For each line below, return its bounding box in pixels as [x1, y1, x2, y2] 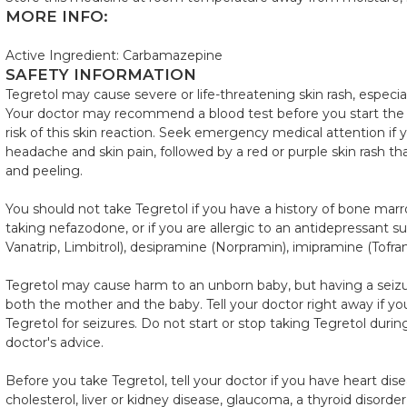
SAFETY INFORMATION [5, 65, 196, 84]
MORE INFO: [5, 7, 108, 25]
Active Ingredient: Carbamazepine [5, 47, 223, 64]
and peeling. [5, 163, 83, 179]
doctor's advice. [5, 334, 104, 351]
